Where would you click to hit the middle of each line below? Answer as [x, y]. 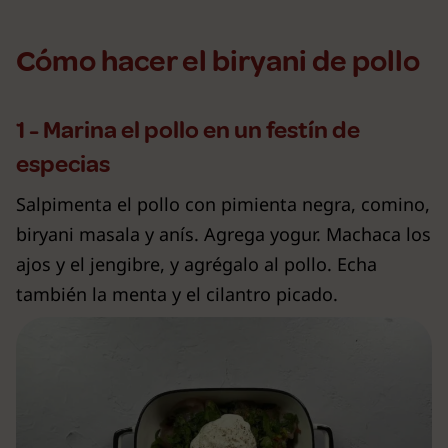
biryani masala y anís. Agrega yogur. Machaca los [223, 234]
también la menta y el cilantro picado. [177, 294]
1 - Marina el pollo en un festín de [188, 130]
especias [63, 164]
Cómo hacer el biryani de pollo [218, 61]
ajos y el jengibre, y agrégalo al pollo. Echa [196, 264]
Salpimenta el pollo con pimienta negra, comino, [223, 204]
